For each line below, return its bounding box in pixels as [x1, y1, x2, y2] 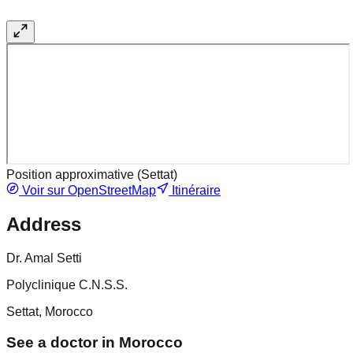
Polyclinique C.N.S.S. [6, 277, 128, 292]
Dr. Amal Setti [6, 251, 82, 265]
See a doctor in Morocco [6, 333, 183, 351]
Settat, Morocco [6, 304, 93, 318]
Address [6, 214, 81, 236]
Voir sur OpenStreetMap [19, 184, 156, 198]
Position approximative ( [6, 168, 141, 182]
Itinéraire [169, 184, 221, 198]
